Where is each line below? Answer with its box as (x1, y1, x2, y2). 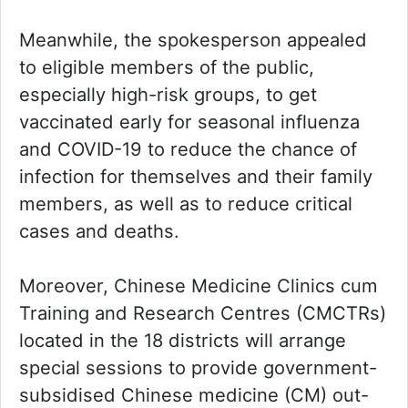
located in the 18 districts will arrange (19, 329, 346, 352)
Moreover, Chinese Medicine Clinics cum (19, 274, 378, 298)
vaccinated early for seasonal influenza (19, 110, 360, 134)
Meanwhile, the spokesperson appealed (19, 28, 367, 52)
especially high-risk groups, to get (19, 83, 317, 107)
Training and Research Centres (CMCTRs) (19, 301, 386, 325)
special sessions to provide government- (19, 356, 377, 380)
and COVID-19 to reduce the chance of (19, 138, 357, 161)
